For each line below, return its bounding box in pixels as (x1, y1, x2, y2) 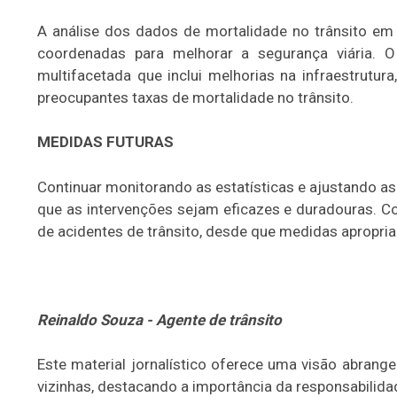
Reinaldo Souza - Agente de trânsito (37, 311, 285, 329)
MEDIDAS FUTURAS (37, 133, 174, 151)
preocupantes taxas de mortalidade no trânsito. (37, 89, 357, 106)
